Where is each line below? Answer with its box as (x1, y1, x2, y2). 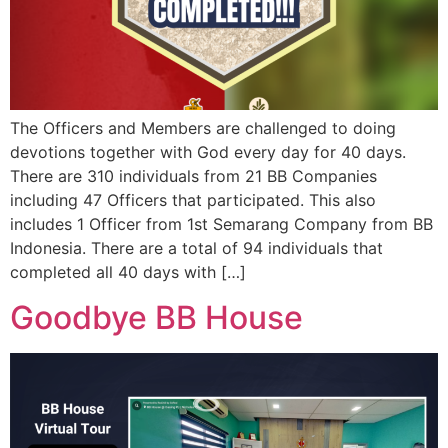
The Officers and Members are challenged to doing (10, 118, 396, 139)
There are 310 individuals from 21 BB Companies (10, 166, 377, 187)
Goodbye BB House (10, 297, 303, 337)
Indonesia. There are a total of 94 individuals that (10, 238, 383, 259)
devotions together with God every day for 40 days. (10, 142, 406, 163)
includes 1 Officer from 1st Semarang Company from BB (10, 214, 433, 235)
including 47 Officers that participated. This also (10, 190, 376, 211)
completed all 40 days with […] (10, 262, 246, 283)
